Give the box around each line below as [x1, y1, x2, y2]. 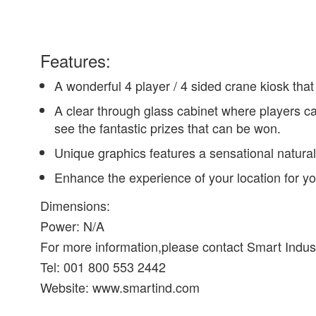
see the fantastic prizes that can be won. [54, 119, 281, 137]
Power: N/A [40, 217, 105, 235]
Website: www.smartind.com [40, 278, 200, 296]
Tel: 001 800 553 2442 [40, 257, 166, 276]
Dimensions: [40, 196, 111, 214]
